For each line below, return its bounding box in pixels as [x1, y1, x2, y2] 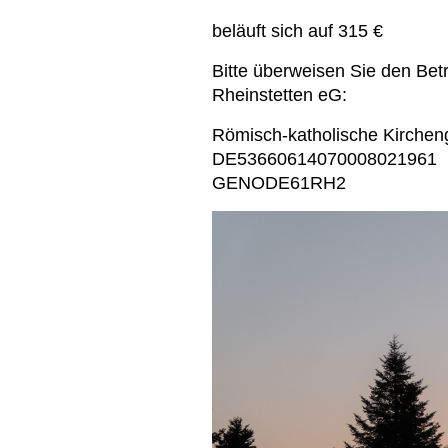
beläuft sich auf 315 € [212, 21, 383, 42]
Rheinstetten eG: [212, 85, 347, 106]
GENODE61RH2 [212, 173, 346, 194]
